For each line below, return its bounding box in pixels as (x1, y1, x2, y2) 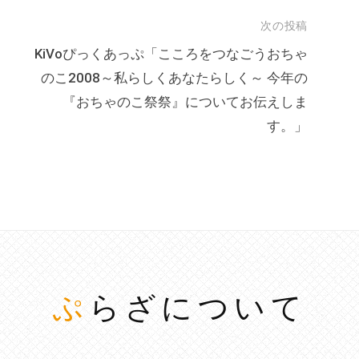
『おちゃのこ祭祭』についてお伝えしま (62, 94, 308, 110)
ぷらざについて (88, 290, 307, 325)
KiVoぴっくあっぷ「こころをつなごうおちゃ (34, 46, 308, 62)
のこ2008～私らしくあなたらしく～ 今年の (40, 70, 308, 86)
